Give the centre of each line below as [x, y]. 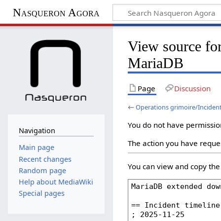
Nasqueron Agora [56, 12]
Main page [36, 147]
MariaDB [156, 63]
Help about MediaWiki [56, 182]
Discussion [192, 88]
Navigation [37, 130]
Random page [42, 170]
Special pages [41, 193]
